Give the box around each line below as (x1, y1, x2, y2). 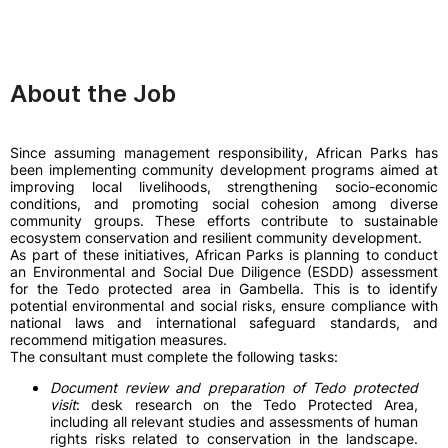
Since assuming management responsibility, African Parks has (10, 144, 438, 161)
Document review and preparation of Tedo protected (50, 379, 418, 396)
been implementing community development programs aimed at (10, 161, 438, 178)
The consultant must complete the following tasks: (10, 348, 338, 365)
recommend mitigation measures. (10, 331, 227, 348)
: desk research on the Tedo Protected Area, (76, 396, 418, 413)
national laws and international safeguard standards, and (10, 314, 438, 331)
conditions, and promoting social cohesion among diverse (10, 195, 438, 212)
